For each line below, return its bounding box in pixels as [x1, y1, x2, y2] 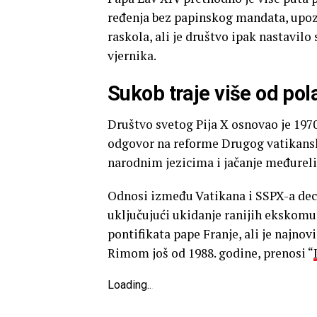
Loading [108, 278, 147, 292]
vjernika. [108, 47, 156, 64]
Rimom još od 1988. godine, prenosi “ [108, 245, 313, 262]
